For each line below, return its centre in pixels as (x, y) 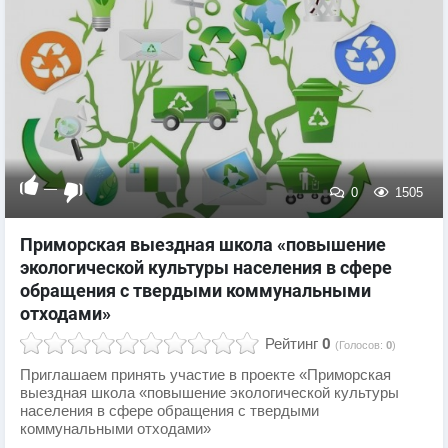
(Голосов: (360, 345)
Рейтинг (291, 344)
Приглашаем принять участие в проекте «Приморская (205, 375)
